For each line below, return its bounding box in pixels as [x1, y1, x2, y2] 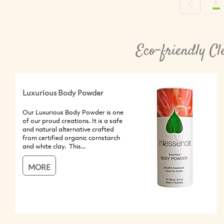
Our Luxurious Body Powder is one [22, 107, 123, 116]
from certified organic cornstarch [22, 132, 120, 142]
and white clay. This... [22, 141, 85, 150]
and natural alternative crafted [22, 124, 114, 133]
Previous [187, 2, 218, 13]
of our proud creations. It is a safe [22, 115, 122, 125]
